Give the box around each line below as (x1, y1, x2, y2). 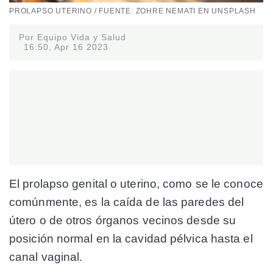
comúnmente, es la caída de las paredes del (9, 195, 244, 208)
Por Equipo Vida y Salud (19, 32, 126, 43)
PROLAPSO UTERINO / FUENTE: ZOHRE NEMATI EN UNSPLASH (9, 6, 256, 15)
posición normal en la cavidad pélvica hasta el (9, 232, 253, 245)
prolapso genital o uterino (23, 177, 157, 190)
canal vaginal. (9, 250, 83, 263)
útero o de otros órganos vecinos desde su (9, 213, 236, 227)
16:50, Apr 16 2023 (24, 42, 108, 52)
